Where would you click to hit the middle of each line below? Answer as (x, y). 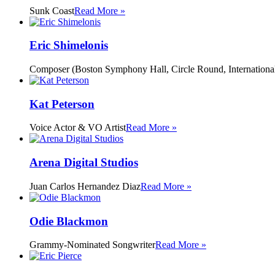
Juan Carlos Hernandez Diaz (85, 186)
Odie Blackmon (69, 221)
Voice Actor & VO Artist (78, 128)
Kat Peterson (62, 104)
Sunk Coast (52, 10)
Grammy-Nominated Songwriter (92, 245)
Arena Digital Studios (84, 163)
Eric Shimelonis (69, 45)
